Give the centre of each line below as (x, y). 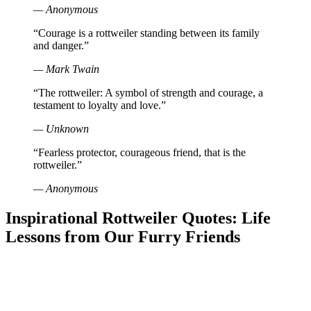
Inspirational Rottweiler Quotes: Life (138, 218)
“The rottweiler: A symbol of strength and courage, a (148, 92)
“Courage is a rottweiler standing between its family (146, 33)
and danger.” (61, 45)
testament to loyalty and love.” (100, 105)
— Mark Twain (66, 69)
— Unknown (61, 128)
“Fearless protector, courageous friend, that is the (140, 152)
